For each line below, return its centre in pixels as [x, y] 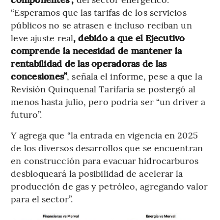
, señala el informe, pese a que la [135, 76]
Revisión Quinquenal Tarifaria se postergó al [103, 88]
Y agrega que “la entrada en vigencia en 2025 [104, 135]
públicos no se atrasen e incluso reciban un [101, 25]
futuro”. [27, 114]
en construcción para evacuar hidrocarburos [105, 160]
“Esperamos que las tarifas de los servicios [99, 12]
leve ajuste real [42, 37]
